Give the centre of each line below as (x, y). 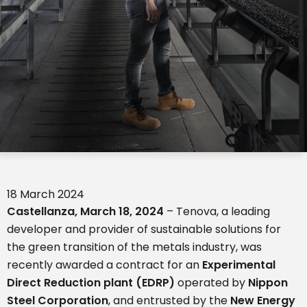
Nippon (267, 283)
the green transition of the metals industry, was (134, 247)
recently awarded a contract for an (105, 265)
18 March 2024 (46, 195)
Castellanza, (44, 212)
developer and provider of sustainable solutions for (144, 230)
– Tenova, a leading (217, 212)
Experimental (239, 265)
